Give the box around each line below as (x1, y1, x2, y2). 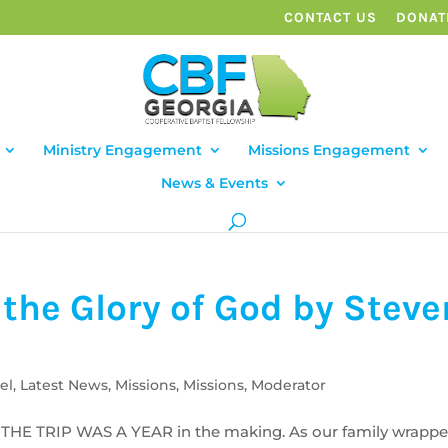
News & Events (160, 174, 268, 192)
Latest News (20, 376, 109, 394)
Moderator (251, 376, 327, 394)
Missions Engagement (247, 141, 410, 159)
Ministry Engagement (42, 141, 202, 159)
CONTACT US (283, 8, 377, 26)
